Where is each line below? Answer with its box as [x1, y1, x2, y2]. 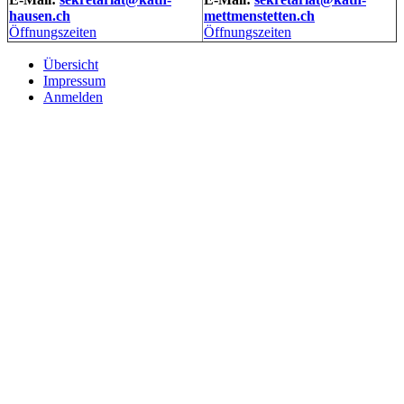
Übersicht [43, 56, 98, 72]
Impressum [43, 72, 106, 88]
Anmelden [43, 88, 103, 105]
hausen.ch [9, 7, 70, 23]
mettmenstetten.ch [204, 7, 315, 23]
